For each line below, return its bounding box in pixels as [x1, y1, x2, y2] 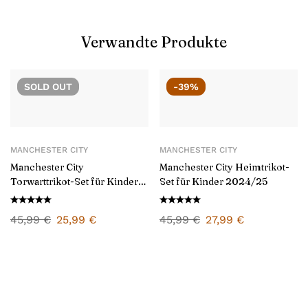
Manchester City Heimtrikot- [159, 161, 289, 173]
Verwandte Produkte [81, 32, 227, 52]
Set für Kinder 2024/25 [159, 175, 267, 188]
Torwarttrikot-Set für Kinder [10, 175, 138, 188]
